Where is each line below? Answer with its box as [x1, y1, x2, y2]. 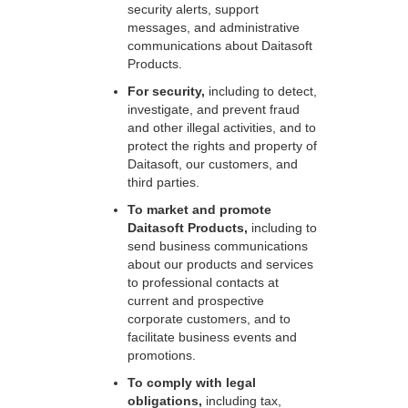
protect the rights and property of [127, 138, 317, 153]
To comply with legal [127, 375, 256, 390]
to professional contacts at [127, 275, 279, 290]
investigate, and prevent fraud [127, 102, 300, 117]
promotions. [127, 348, 196, 362]
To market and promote [127, 202, 271, 217]
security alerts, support [127, 2, 259, 16]
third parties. [127, 175, 199, 189]
